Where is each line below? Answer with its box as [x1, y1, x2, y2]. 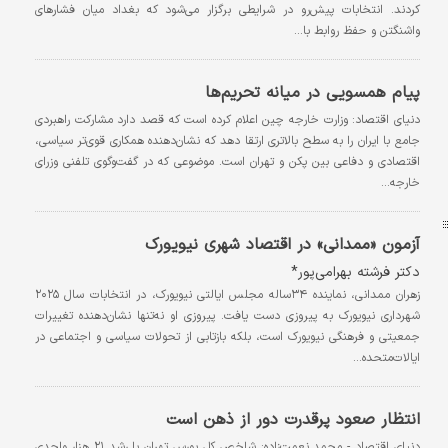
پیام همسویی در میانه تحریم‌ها [204, 81, 420, 105]
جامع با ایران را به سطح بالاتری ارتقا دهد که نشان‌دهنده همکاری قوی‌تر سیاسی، [34, 132, 420, 150]
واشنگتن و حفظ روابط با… [293, 22, 420, 40]
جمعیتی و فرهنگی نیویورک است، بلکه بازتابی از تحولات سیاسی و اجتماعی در [34, 328, 420, 346]
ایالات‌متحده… [352, 349, 420, 367]
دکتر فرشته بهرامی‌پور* [290, 262, 420, 283]
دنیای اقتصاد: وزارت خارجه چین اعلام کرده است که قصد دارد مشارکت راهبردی [34, 111, 420, 129]
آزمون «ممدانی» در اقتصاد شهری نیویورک [144, 233, 420, 257]
